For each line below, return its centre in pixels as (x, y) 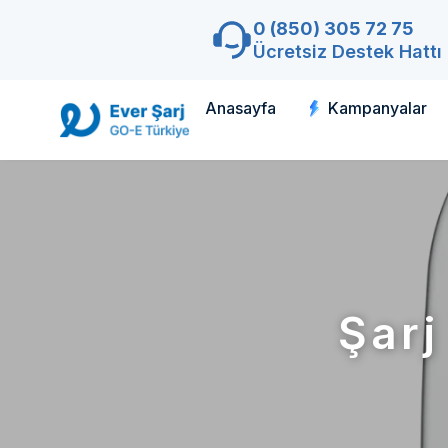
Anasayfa (240, 108)
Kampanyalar (377, 108)
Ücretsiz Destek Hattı (347, 51)
